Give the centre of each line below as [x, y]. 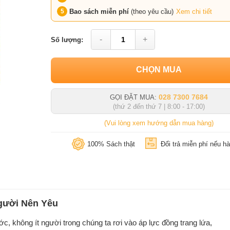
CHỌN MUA [159, 70]
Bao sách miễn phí [100, 12]
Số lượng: [67, 40]
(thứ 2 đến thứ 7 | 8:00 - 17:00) [159, 107]
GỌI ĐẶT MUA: [133, 97]
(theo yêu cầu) [152, 12]
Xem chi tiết [194, 12]
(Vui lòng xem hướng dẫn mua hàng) [159, 123]
